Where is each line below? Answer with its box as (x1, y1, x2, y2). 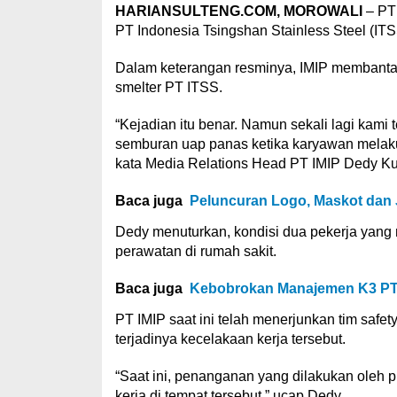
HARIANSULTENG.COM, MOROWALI (114, 3, 362, 19)
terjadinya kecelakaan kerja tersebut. (114, 331, 346, 346)
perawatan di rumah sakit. (114, 243, 276, 259)
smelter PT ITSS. (114, 79, 222, 95)
